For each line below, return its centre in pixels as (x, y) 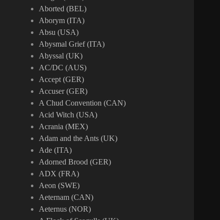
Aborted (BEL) (63, 9)
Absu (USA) (59, 32)
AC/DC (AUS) (63, 68)
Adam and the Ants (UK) (78, 138)
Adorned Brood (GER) (75, 162)
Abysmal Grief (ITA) (72, 44)
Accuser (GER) (63, 91)
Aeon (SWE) (59, 186)
